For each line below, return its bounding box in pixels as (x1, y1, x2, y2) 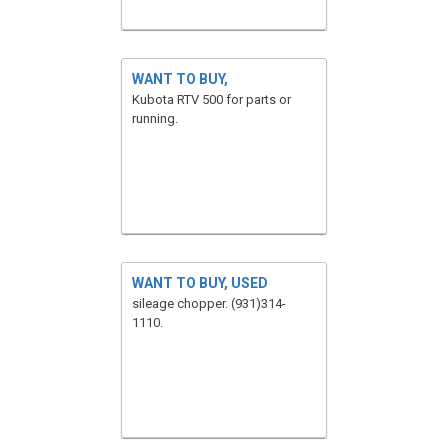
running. (132, 111, 178, 126)
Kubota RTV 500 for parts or (132, 92, 291, 107)
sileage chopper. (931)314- (132, 296, 286, 311)
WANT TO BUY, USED (132, 275, 268, 291)
